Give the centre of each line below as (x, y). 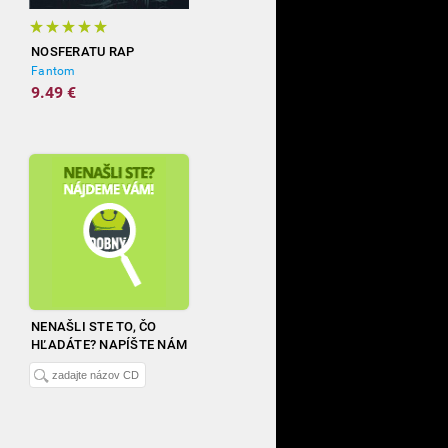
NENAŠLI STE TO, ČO (94, 326)
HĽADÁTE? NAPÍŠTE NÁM (109, 344)
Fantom (53, 71)
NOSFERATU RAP (83, 51)
